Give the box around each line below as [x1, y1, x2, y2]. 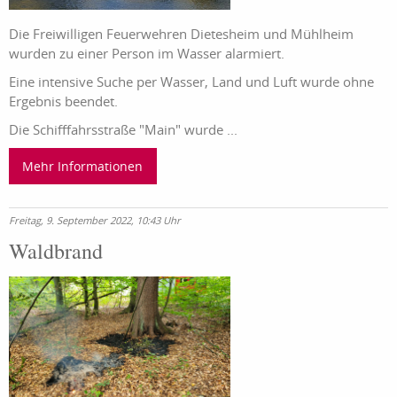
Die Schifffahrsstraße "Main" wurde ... [9, 121, 237, 139]
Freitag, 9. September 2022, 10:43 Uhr [9, 213, 181, 227]
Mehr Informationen [22, 157, 144, 175]
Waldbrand [9, 236, 103, 265]
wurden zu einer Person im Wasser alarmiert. [9, 44, 284, 63]
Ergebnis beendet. [9, 92, 118, 111]
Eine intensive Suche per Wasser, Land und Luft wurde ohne [9, 73, 374, 91]
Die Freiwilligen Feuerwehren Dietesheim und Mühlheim [9, 25, 354, 43]
